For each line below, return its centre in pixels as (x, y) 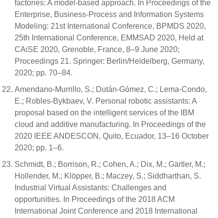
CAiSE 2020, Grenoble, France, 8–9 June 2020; (97, 49)
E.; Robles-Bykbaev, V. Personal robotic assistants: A (106, 101)
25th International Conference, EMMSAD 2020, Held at (109, 37)
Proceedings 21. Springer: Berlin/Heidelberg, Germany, (109, 61)
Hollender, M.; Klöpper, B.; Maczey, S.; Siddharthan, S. (108, 176)
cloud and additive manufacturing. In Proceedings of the (110, 124)
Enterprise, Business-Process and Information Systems (109, 14)
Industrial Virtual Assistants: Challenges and (91, 187)
